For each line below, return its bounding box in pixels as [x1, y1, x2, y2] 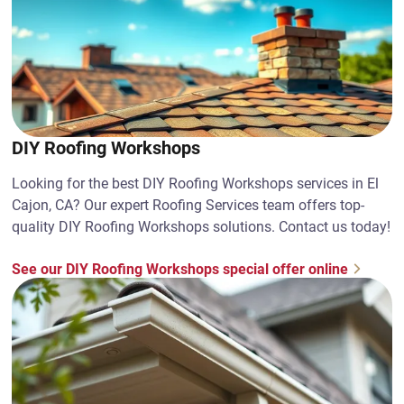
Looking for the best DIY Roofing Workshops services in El [12, 175, 380, 192]
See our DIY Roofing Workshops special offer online [12, 260, 349, 278]
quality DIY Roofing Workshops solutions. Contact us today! [12, 218, 391, 235]
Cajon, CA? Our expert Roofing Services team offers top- [12, 197, 365, 214]
